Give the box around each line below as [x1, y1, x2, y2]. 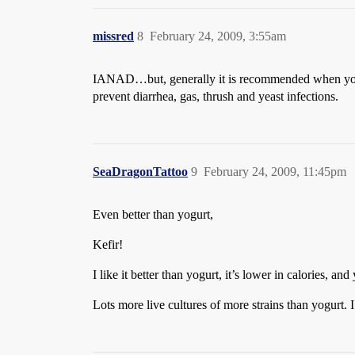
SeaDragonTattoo [93, 165, 188, 178]
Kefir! [93, 238, 123, 251]
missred [93, 29, 134, 43]
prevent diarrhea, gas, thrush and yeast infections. [93, 90, 338, 103]
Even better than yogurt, [93, 208, 213, 221]
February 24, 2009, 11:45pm [204, 165, 346, 178]
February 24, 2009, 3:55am [150, 29, 286, 43]
